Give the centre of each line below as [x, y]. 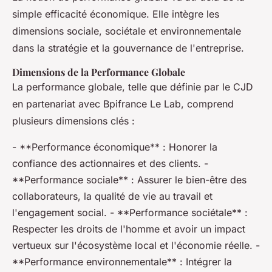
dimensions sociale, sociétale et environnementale [127, 31]
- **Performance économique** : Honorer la [115, 147]
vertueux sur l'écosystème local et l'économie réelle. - [136, 245]
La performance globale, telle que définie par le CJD [133, 87]
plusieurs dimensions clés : [73, 121]
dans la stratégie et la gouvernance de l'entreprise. [128, 48]
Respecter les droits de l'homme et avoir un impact [129, 229]
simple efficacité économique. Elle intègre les [116, 14]
